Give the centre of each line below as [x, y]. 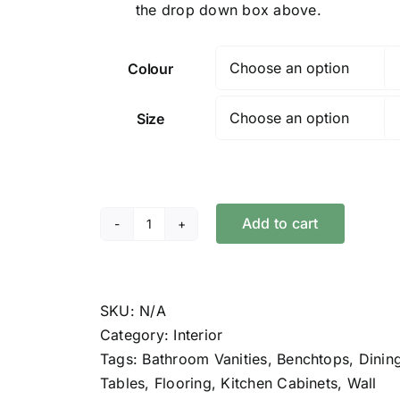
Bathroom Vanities [205, 358]
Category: [137, 334]
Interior [198, 334]
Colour [150, 68]
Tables [123, 383]
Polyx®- [175, 234]
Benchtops [313, 358]
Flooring [183, 383]
